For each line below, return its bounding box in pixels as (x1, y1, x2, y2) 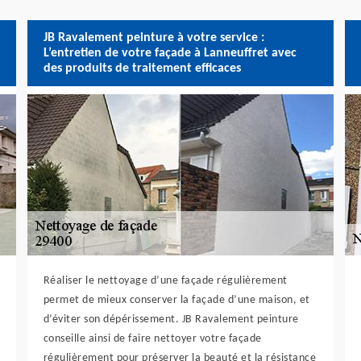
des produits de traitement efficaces (43, 61, 241, 75)
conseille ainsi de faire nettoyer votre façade (43, 333, 262, 345)
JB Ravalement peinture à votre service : (43, 31, 264, 44)
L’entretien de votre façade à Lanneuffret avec (43, 46, 297, 60)
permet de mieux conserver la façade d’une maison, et (43, 294, 310, 306)
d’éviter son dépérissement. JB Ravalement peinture (43, 313, 299, 326)
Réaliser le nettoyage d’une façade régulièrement (43, 275, 288, 287)
